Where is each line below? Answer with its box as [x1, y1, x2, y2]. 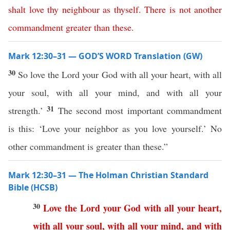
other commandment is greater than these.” [8, 140, 171, 152]
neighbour [62, 3, 100, 15]
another [194, 3, 222, 15]
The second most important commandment [57, 104, 222, 117]
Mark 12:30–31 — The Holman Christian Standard [8, 169, 208, 181]
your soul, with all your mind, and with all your [8, 86, 222, 99]
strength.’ [8, 104, 47, 117]
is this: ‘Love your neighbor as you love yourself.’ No [8, 122, 222, 135]
